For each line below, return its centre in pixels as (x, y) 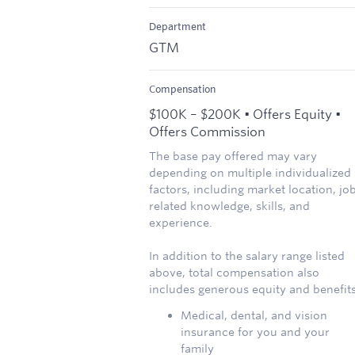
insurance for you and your (255, 332)
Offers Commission (207, 131)
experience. (181, 222)
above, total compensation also (234, 272)
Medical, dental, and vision (254, 315)
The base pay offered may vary (233, 156)
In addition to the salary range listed (247, 256)
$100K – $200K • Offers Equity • (245, 113)
